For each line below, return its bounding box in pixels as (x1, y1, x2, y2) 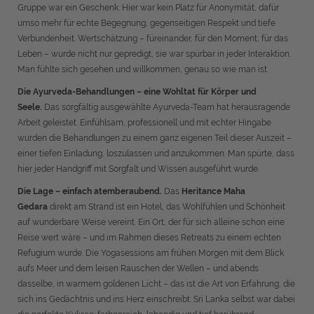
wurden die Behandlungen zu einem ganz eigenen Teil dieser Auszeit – (18, 133, 292, 143)
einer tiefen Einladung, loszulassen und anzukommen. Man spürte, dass (18, 149, 294, 158)
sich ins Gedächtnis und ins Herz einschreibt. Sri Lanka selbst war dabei (18, 294, 295, 304)
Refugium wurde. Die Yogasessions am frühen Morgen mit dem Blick (18, 248, 284, 258)
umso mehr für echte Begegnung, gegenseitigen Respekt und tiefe (18, 18, 275, 28)
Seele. (18, 102, 44, 112)
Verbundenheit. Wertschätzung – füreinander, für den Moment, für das (18, 34, 288, 43)
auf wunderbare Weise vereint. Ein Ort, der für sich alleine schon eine (18, 217, 285, 227)
